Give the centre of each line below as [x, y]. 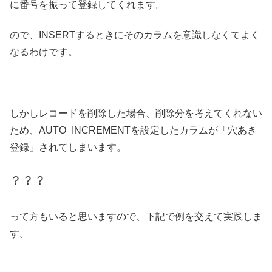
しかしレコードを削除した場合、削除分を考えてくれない [136, 114]
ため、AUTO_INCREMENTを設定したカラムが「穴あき [133, 131]
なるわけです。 [44, 52]
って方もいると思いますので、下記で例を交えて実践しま [136, 217]
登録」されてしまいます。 [68, 148]
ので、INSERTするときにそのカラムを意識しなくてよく [135, 35]
